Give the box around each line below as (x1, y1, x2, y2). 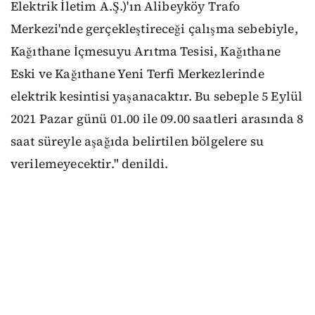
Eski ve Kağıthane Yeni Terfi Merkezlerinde (11, 65, 264, 82)
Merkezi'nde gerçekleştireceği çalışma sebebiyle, (11, 20, 298, 37)
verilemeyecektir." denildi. (11, 155, 169, 172)
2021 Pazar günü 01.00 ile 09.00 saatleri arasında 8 (11, 110, 304, 127)
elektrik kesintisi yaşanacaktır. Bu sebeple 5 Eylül (11, 87, 303, 105)
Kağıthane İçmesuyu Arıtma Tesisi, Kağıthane (11, 42, 281, 60)
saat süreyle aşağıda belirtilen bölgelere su (11, 132, 264, 150)
